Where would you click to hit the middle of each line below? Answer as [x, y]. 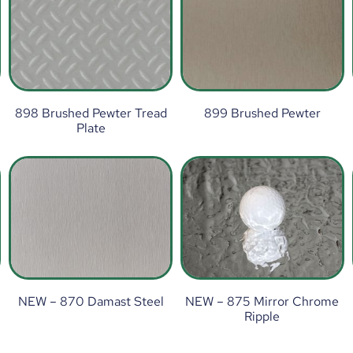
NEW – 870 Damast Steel [91, 301]
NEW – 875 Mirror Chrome [262, 301]
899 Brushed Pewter [262, 113]
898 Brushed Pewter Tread [91, 113]
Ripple [262, 316]
